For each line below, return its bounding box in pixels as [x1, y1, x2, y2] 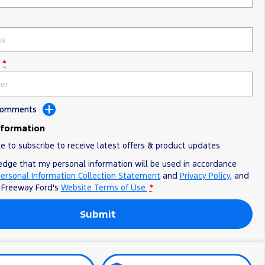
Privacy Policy [179, 170, 230, 181]
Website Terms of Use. [60, 182, 147, 193]
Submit [80, 207, 117, 221]
